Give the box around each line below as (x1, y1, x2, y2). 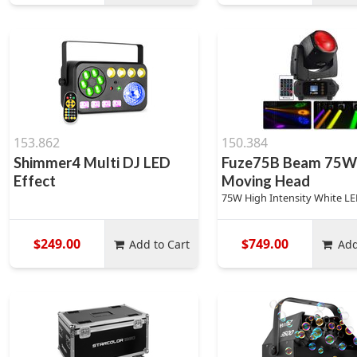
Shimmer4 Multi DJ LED (14, 154, 171, 171)
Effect (14, 172, 56, 190)
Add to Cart (129, 236, 190, 252)
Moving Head (222, 172, 311, 190)
